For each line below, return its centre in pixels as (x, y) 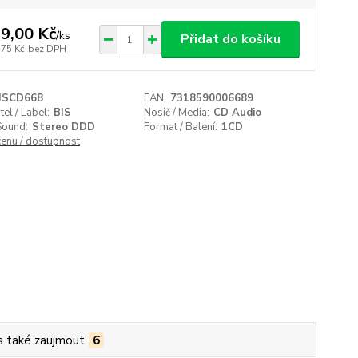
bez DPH (47, 48)
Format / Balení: (181, 127)
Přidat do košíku (230, 39)
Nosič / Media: (177, 113)
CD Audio (238, 113)
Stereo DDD (63, 127)
